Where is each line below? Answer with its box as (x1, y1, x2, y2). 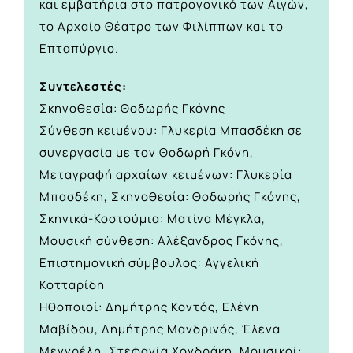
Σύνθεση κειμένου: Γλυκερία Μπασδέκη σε (39, 121, 303, 139)
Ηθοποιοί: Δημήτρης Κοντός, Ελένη (39, 298, 259, 315)
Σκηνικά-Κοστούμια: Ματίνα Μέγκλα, (39, 210, 266, 227)
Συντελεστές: (39, 77, 127, 95)
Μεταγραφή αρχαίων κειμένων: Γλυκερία (39, 165, 292, 183)
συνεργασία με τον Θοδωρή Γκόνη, (39, 143, 254, 161)
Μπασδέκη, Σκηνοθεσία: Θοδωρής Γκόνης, (39, 188, 301, 205)
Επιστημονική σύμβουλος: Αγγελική (39, 254, 259, 271)
